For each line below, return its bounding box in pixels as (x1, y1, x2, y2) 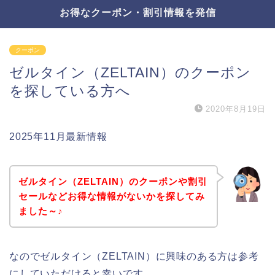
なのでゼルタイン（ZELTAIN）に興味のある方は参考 (9, 250, 259, 261)
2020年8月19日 (206, 104, 266, 114)
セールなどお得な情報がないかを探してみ (18, 190, 205, 201)
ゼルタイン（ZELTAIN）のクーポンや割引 (18, 176, 207, 187)
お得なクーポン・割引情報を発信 (59, 6, 216, 18)
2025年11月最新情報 (9, 131, 107, 142)
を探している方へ (9, 83, 131, 99)
